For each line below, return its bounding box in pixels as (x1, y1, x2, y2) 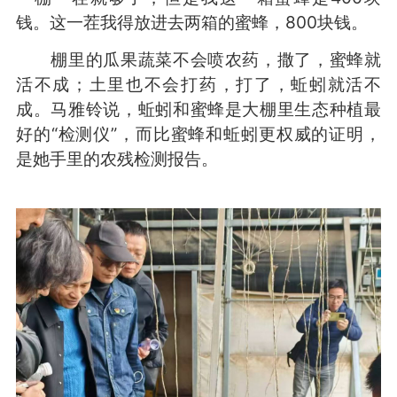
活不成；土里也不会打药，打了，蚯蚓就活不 (15, 74, 382, 96)
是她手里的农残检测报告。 (15, 148, 218, 170)
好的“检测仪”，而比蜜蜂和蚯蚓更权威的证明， (15, 123, 382, 145)
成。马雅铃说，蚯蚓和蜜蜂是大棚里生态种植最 (15, 98, 382, 121)
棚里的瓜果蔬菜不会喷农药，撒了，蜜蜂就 (15, 49, 382, 71)
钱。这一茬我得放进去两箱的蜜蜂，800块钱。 (15, 12, 368, 34)
